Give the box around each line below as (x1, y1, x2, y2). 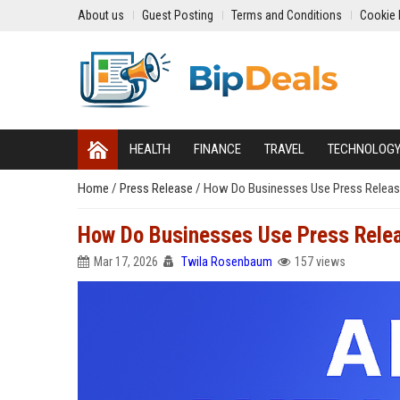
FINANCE (194, 141, 241, 157)
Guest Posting (142, 8, 213, 22)
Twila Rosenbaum (181, 254, 272, 269)
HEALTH (129, 141, 171, 157)
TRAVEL (264, 141, 304, 157)
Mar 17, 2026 (94, 254, 158, 269)
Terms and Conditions (231, 8, 342, 22)
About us (78, 8, 124, 22)
